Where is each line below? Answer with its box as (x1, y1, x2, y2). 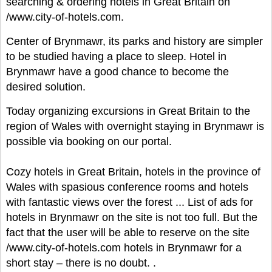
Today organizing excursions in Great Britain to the (6, 105, 250, 117)
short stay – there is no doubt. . (6, 257, 156, 269)
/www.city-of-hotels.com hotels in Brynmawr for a (6, 242, 242, 254)
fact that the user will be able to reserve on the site (6, 226, 250, 239)
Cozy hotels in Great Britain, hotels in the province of (6, 166, 260, 178)
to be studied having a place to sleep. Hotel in (6, 50, 226, 63)
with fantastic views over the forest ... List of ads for (6, 196, 253, 208)
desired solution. (6, 81, 86, 93)
